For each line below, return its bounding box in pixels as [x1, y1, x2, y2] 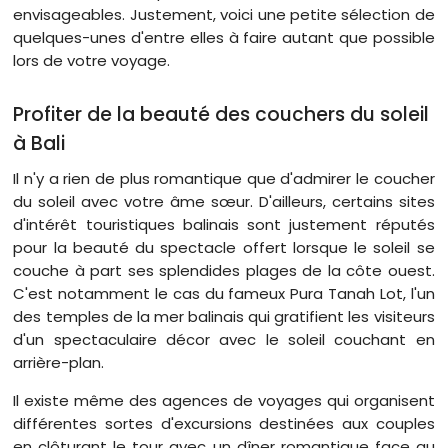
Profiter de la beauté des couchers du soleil [13, 101, 430, 129]
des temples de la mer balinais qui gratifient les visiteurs [13, 306, 435, 328]
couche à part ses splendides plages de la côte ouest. [13, 260, 435, 282]
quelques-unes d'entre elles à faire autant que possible [13, 26, 435, 48]
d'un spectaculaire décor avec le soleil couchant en [13, 329, 435, 351]
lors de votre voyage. [13, 49, 171, 71]
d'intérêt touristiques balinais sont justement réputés [13, 214, 435, 236]
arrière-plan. [13, 352, 105, 374]
